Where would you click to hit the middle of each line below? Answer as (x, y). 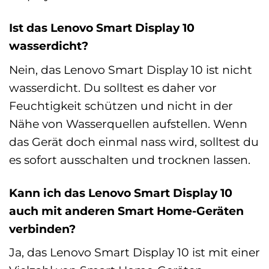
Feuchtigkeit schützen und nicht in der (121, 105)
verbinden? (42, 228)
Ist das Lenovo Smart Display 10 (102, 28)
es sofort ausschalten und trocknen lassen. (130, 159)
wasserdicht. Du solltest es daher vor (113, 87)
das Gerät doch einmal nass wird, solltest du (134, 141)
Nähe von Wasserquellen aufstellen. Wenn (128, 123)
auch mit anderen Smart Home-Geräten (126, 210)
